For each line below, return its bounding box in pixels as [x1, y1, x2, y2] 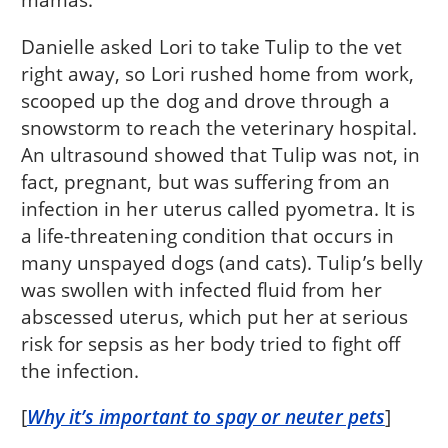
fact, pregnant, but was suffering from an [20, 167, 390, 195]
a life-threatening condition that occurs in [20, 221, 394, 249]
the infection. [20, 356, 140, 384]
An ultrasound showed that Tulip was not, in [20, 140, 420, 168]
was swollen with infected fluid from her [20, 275, 382, 303]
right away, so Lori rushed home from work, [20, 59, 414, 87]
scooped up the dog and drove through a [20, 86, 390, 114]
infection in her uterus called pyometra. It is [20, 194, 416, 222]
